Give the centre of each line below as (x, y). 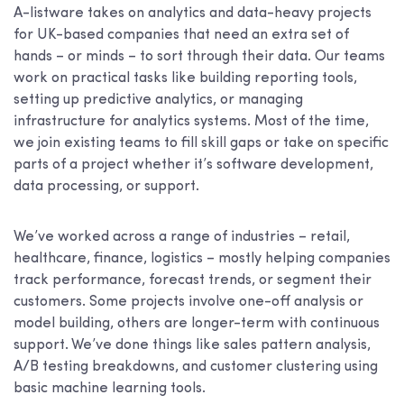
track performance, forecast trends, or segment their (193, 281)
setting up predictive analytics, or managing (158, 101)
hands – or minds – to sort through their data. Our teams (199, 57)
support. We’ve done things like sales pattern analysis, (192, 346)
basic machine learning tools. (110, 389)
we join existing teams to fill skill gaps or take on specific (201, 144)
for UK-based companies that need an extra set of (181, 36)
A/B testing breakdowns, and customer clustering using (196, 367)
